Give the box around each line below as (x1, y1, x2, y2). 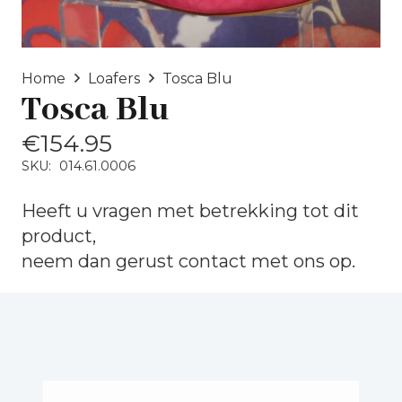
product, (22, 224, 96, 247)
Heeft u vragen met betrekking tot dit (22, 199, 359, 222)
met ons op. (247, 249, 355, 272)
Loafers (88, 69, 141, 87)
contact (179, 249, 247, 272)
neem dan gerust (22, 249, 179, 272)
